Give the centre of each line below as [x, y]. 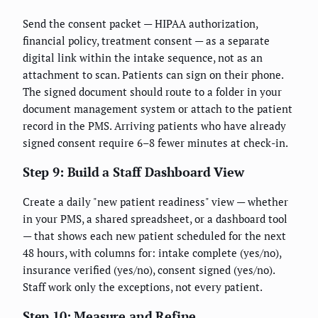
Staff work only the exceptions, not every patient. [143, 287]
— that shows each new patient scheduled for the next [154, 236]
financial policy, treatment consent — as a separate [146, 41]
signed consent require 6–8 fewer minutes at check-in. [155, 143]
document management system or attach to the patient [158, 109]
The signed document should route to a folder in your [152, 92]
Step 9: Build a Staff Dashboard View [133, 172]
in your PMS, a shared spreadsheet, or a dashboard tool [155, 219]
